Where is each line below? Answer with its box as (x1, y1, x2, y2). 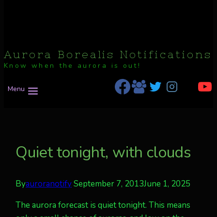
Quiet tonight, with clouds (15, 141, 191, 163)
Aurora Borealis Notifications (4, 48, 212, 61)
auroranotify (26, 178, 72, 189)
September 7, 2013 (74, 178, 144, 189)
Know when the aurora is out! (4, 61, 141, 71)
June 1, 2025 (144, 178, 190, 189)
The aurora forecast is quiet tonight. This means (15, 199, 190, 211)
